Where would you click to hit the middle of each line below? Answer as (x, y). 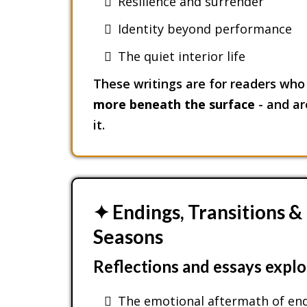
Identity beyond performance (205, 28)
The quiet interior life (181, 56)
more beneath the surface (174, 104)
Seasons (128, 236)
